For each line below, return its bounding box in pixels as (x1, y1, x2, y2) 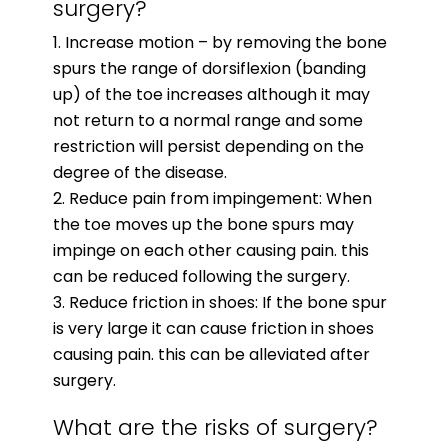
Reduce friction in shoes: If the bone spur (68, 290, 387, 314)
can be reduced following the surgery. (52, 264, 350, 288)
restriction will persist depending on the (52, 134, 364, 158)
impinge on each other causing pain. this (52, 238, 369, 262)
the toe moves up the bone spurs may (52, 212, 354, 236)
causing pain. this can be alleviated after (52, 342, 370, 366)
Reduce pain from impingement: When (68, 186, 372, 210)
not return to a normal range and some (52, 108, 363, 132)
